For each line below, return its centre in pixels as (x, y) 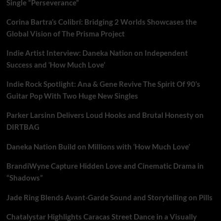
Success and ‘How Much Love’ (55, 65)
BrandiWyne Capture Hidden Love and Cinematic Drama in (105, 166)
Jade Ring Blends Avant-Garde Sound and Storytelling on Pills (109, 198)
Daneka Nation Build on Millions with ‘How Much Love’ (98, 147)
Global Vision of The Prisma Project (65, 34)
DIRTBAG (23, 127)
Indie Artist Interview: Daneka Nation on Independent (97, 53)
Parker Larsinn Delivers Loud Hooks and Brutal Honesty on (105, 115)
